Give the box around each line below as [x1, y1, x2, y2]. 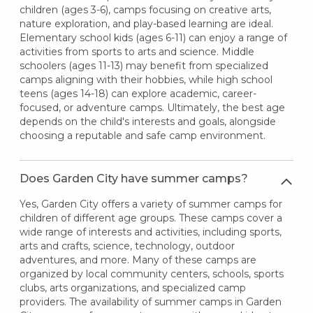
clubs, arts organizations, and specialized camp [19, 281, 246, 294]
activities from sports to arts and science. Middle [19, 45, 254, 58]
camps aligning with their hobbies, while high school [19, 73, 272, 86]
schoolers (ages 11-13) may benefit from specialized [19, 59, 268, 72]
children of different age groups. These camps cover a [19, 211, 282, 224]
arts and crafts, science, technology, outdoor [19, 239, 235, 252]
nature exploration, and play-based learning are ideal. [19, 17, 273, 30]
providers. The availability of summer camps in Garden [19, 295, 282, 308]
